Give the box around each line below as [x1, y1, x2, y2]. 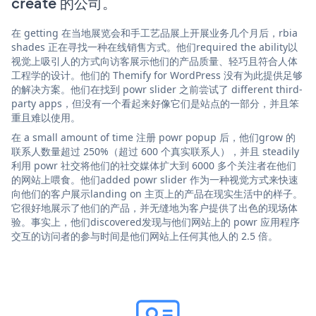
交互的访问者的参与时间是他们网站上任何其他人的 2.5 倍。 [11, 229, 278, 243]
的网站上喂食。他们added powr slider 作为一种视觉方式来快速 [11, 172, 298, 186]
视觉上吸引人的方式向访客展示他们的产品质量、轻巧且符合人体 [11, 54, 298, 68]
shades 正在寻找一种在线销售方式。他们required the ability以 [11, 39, 298, 54]
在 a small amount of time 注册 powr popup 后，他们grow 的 [11, 130, 296, 144]
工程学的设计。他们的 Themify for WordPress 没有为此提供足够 [11, 68, 303, 82]
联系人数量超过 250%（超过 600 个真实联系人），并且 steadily [11, 144, 299, 158]
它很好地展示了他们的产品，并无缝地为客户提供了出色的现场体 [11, 200, 298, 214]
